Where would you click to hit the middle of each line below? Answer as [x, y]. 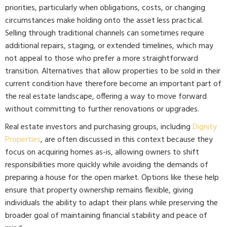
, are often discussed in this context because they [127, 140]
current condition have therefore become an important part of [113, 84]
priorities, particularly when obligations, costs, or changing [105, 8]
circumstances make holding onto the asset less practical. [104, 21]
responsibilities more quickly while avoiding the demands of [107, 165]
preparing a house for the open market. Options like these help [112, 178]
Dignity [205, 127]
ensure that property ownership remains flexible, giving [99, 191]
